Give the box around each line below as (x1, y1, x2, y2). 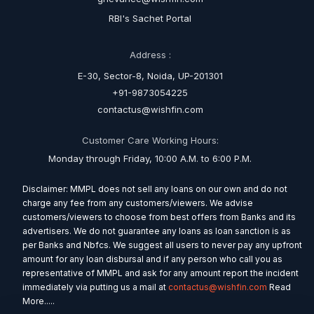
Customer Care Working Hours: (81, 135, 219, 146)
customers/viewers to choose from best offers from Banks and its (22, 212, 296, 223)
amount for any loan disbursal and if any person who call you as (22, 254, 282, 265)
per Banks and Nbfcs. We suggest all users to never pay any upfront (22, 240, 302, 251)
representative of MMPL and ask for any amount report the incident (22, 268, 299, 279)
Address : (129, 49, 171, 61)
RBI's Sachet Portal (109, 13, 191, 25)
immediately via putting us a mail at (22, 282, 168, 293)
